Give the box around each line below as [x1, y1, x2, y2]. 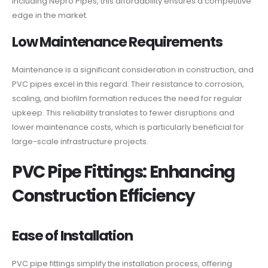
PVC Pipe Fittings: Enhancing [12, 160, 236, 184]
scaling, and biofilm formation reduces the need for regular [12, 93, 242, 105]
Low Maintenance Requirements [12, 32, 223, 52]
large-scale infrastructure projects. [12, 136, 148, 148]
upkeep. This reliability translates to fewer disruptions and [12, 107, 234, 119]
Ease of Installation [12, 226, 133, 245]
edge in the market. [12, 9, 88, 21]
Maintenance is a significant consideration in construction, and [12, 64, 254, 76]
